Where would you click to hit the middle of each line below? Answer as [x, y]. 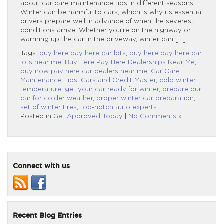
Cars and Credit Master [118, 80]
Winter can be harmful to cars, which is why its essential [112, 12]
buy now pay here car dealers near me [84, 71]
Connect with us [41, 166]
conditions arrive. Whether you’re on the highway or [106, 30]
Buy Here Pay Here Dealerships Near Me [130, 62]
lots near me [41, 62]
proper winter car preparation [145, 98]
